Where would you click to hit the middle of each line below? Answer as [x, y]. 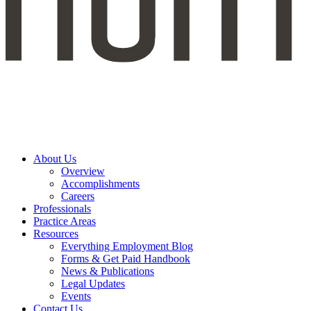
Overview [83, 171]
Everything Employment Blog [127, 246]
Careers [78, 196]
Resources [56, 233]
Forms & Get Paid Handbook [126, 258]
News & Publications [108, 271]
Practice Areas [65, 221]
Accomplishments [100, 183]
